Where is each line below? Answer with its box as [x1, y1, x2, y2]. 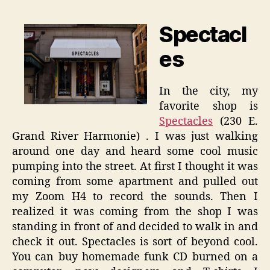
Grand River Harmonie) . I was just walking [12, 129, 258, 143]
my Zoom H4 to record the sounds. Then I [12, 189, 258, 204]
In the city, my [159, 84, 258, 98]
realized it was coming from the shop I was [12, 204, 258, 219]
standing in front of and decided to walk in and [12, 219, 258, 234]
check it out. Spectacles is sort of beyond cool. [12, 234, 258, 249]
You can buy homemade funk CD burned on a [12, 250, 258, 264]
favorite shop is [159, 99, 258, 113]
